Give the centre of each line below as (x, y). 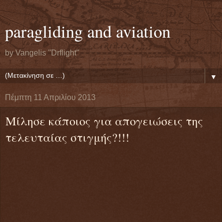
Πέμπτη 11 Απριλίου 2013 (50, 97)
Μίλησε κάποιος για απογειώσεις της (104, 121)
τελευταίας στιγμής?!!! (67, 137)
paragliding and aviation (88, 31)
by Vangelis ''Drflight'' (42, 53)
